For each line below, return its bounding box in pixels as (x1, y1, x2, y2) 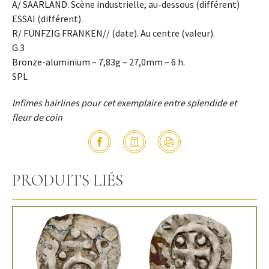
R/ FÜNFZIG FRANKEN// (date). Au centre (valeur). (12, 27, 215, 40)
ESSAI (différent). (12, 13, 83, 25)
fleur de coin (12, 111, 62, 124)
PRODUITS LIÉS (12, 171, 123, 191)
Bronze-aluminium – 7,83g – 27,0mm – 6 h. (12, 56, 185, 68)
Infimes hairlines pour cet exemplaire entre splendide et (12, 97, 237, 109)
